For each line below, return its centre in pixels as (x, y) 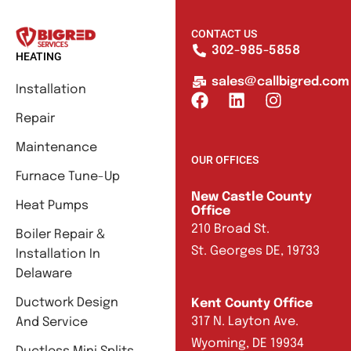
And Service (52, 323)
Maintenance (56, 148)
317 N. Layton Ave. (245, 322)
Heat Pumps (52, 206)
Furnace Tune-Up (68, 177)
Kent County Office (252, 304)
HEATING (39, 57)
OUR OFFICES (225, 159)
